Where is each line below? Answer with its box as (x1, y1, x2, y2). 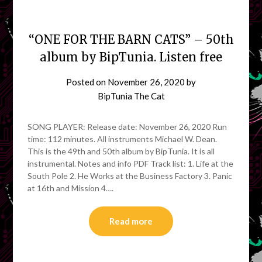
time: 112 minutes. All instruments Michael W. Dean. (27, 133, 218, 144)
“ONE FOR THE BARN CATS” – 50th (28, 32, 234, 47)
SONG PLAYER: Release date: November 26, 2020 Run (27, 121, 227, 132)
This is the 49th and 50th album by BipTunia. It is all (27, 146, 215, 156)
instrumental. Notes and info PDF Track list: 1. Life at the (27, 158, 234, 168)
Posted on (66, 76, 108, 87)
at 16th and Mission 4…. (27, 182, 114, 193)
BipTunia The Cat (97, 90, 165, 101)
